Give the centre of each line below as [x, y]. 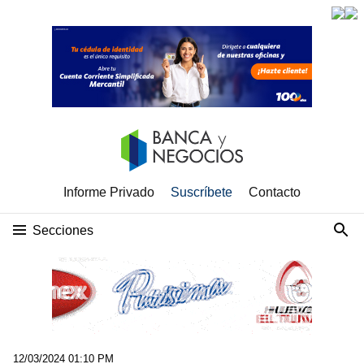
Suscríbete [201, 192]
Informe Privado [109, 192]
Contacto [275, 192]
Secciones [63, 230]
